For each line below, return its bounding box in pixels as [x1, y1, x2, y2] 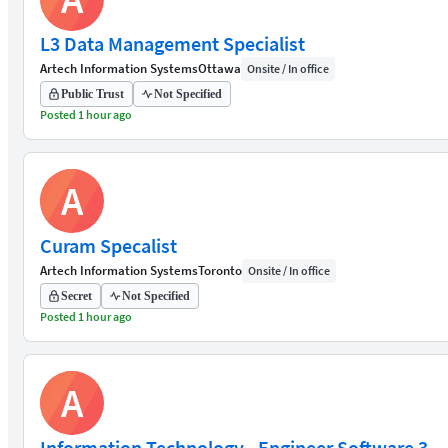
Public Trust [61, 87, 124, 101]
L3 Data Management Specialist [40, 31, 305, 56]
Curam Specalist [40, 233, 177, 258]
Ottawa [198, 60, 241, 77]
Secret [61, 289, 92, 303]
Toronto [198, 262, 242, 279]
